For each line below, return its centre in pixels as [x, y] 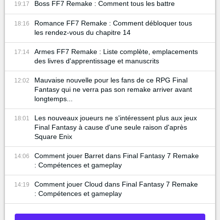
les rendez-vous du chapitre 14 [82, 32]
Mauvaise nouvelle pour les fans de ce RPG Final [111, 80]
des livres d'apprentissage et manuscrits [97, 61]
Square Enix [53, 136]
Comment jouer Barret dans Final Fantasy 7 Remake [117, 155]
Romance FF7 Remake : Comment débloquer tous [113, 23]
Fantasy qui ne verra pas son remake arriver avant [113, 89]
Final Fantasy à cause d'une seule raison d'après [111, 127]
